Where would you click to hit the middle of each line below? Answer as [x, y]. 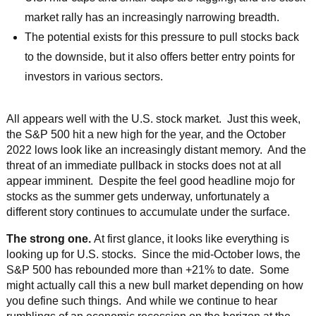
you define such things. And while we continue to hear [141, 300]
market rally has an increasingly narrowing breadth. [152, 18]
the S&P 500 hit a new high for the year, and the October [146, 134]
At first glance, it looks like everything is [190, 238]
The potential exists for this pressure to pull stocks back [162, 37]
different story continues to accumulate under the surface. [148, 212]
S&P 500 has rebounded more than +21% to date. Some [147, 269]
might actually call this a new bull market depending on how [154, 285]
